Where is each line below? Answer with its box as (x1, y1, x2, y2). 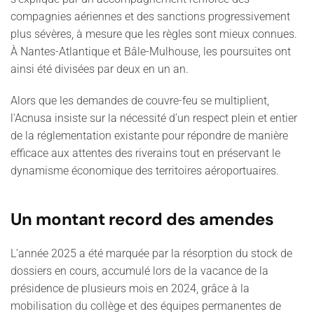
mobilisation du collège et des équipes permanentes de (11, 299, 281, 313)
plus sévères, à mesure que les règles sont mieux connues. (11, 27, 297, 41)
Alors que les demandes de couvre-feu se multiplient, (11, 94, 269, 107)
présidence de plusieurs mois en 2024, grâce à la (11, 282, 250, 295)
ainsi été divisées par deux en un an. (11, 62, 189, 76)
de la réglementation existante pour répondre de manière (11, 129, 288, 142)
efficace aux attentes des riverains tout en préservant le (11, 146, 280, 160)
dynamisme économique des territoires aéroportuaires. (11, 164, 279, 177)
